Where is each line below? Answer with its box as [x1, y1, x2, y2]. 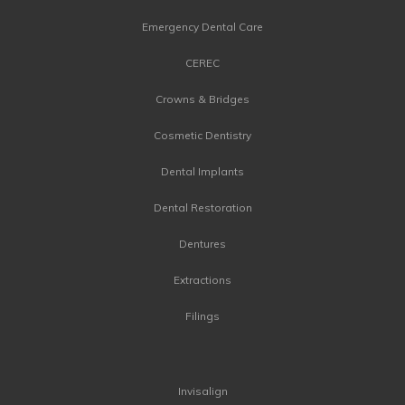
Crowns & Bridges [155, 92, 250, 107]
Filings [185, 309, 220, 324]
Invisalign [177, 384, 228, 399]
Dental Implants [161, 165, 244, 179]
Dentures [179, 237, 226, 251]
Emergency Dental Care [142, 20, 263, 34]
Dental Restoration [153, 201, 252, 215]
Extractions [174, 273, 231, 287]
